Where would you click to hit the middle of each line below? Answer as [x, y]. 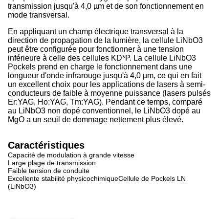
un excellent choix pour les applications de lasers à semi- [107, 84]
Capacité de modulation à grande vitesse [71, 155]
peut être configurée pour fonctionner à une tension [96, 49]
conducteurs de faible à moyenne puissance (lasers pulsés [109, 93]
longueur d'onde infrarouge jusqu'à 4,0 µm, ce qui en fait [105, 76]
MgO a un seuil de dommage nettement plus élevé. [96, 120]
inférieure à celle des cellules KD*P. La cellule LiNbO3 [102, 58]
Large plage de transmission [52, 163]
